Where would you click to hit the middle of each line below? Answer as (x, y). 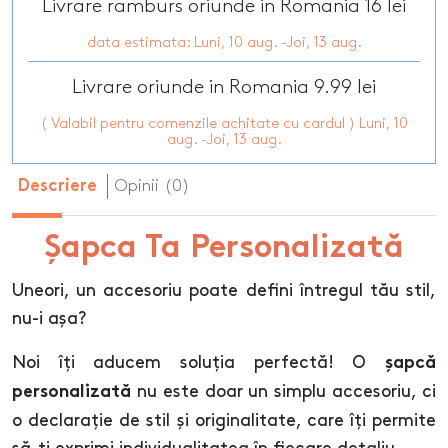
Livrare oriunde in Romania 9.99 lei (224, 87)
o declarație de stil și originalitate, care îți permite (224, 421)
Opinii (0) (152, 186)
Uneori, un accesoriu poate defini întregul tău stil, (224, 291)
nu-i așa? (49, 319)
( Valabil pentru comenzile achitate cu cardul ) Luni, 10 (224, 124)
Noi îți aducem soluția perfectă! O (198, 363)
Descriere (57, 187)
